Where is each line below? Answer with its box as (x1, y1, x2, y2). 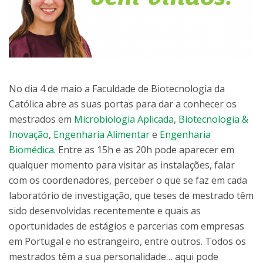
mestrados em (9, 112, 74, 126)
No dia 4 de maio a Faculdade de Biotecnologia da (9, 82, 225, 95)
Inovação (9, 127, 49, 141)
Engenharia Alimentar (53, 127, 150, 141)
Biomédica (9, 143, 54, 156)
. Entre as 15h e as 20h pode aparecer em (54, 143, 234, 156)
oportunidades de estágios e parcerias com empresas (9, 219, 244, 232)
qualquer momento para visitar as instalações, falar (9, 158, 235, 171)
